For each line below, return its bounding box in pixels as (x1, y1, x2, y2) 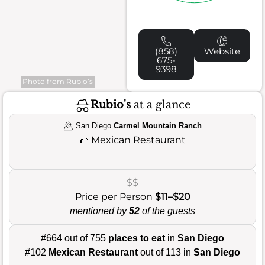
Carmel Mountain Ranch (113, 121, 202, 130)
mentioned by (70, 205, 129, 216)
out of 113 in (138, 247, 193, 257)
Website (204, 45, 241, 57)
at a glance (131, 98, 190, 112)
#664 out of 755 (41, 232, 108, 243)
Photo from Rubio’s (22, 76, 93, 86)
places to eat (108, 232, 165, 243)
